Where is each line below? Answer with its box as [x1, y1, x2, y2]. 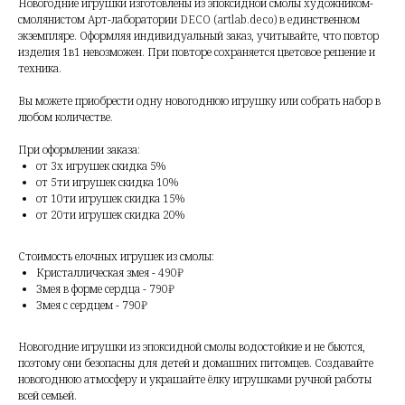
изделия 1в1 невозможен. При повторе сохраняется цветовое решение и [18, 44, 375, 61]
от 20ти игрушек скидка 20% [36, 207, 185, 223]
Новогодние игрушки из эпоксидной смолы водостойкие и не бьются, [18, 339, 365, 355]
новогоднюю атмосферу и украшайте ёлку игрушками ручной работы [18, 372, 372, 388]
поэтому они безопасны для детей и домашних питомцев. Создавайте [18, 355, 373, 372]
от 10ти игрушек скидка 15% [36, 191, 185, 207]
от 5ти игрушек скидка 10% [36, 174, 179, 191]
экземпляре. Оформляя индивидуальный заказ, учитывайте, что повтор [18, 28, 379, 44]
